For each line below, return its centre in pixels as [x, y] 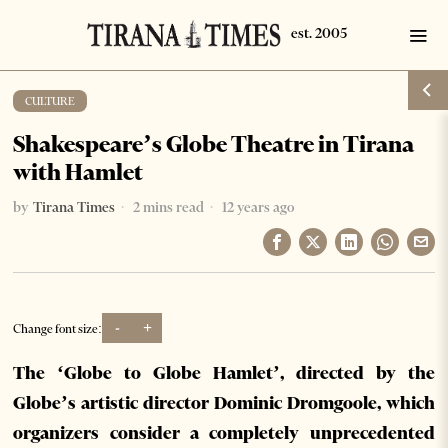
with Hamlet [78, 172]
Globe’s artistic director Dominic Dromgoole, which [224, 403]
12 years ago [257, 207]
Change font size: [58, 328]
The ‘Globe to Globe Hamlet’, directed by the [224, 373]
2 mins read [167, 207]
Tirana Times [74, 207]
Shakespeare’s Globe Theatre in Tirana [214, 144]
